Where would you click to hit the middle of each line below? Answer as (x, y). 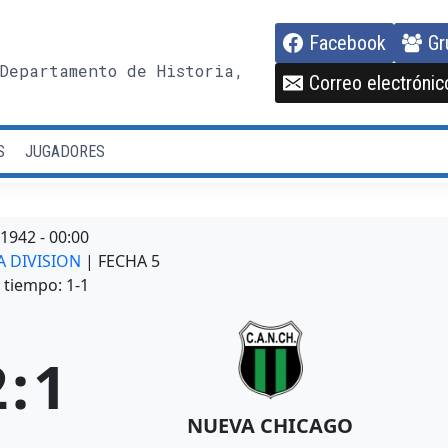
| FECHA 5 (122, 261)
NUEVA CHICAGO (270, 426)
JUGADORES (64, 151)
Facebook (347, 42)
